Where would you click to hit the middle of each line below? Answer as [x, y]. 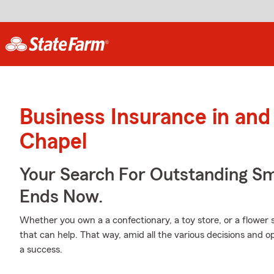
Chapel [53, 142]
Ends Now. [61, 197]
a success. [41, 250]
